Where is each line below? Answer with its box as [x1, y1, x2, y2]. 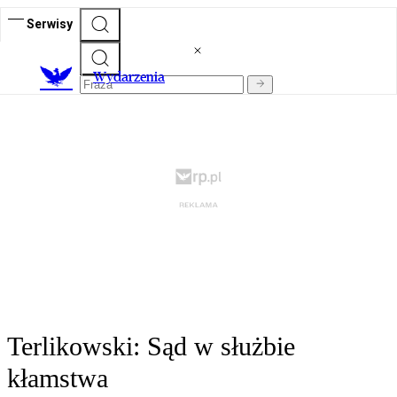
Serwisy [27, 16, 73, 31]
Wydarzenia [93, 68, 165, 86]
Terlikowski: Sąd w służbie [7, 331, 295, 362]
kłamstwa [7, 363, 108, 393]
